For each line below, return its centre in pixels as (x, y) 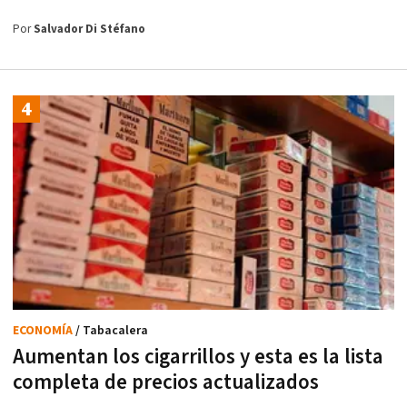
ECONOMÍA (44, 331)
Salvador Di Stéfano (89, 29)
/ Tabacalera (112, 331)
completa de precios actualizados (166, 383)
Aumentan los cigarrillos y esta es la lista (198, 357)
